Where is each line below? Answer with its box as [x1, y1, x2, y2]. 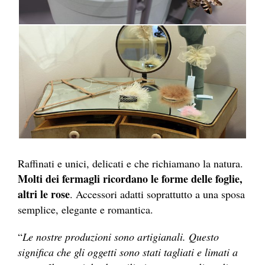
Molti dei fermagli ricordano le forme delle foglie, [18, 171, 243, 187]
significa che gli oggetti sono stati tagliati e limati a [18, 245, 238, 260]
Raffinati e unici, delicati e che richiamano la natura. [18, 156, 243, 171]
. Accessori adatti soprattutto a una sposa [70, 187, 245, 202]
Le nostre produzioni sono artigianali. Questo [22, 230, 219, 244]
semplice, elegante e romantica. [18, 202, 153, 217]
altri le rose [18, 186, 70, 202]
